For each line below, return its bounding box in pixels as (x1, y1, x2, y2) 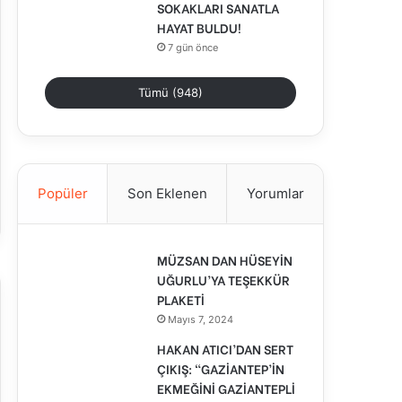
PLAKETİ (157, 290, 205, 310)
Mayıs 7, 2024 (168, 313, 233, 327)
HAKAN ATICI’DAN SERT (157, 339, 293, 359)
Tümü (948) (138, 85, 203, 100)
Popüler (37, 185, 88, 203)
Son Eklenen (127, 185, 207, 203)
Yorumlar (246, 185, 304, 203)
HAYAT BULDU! (157, 18, 241, 38)
